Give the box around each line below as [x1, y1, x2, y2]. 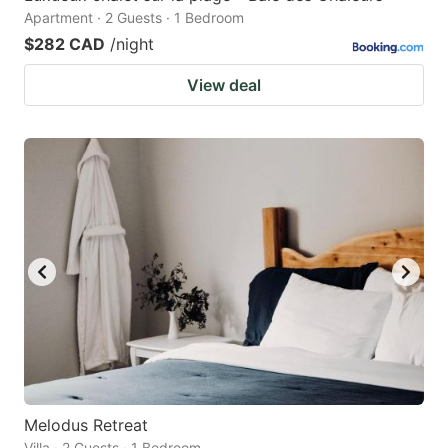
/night [110, 34, 154, 55]
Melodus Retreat [24, 414, 148, 435]
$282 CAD [24, 34, 105, 55]
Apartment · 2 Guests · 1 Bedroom [24, 9, 244, 27]
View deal [187, 75, 261, 96]
